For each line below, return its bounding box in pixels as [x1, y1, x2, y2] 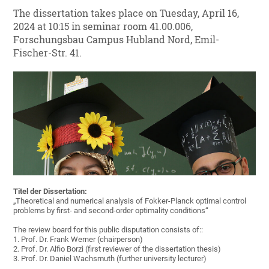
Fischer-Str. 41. [13, 47, 82, 59]
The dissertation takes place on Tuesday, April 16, [13, 7, 240, 20]
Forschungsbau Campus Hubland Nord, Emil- [13, 34, 220, 46]
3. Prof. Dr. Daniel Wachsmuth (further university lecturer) [13, 254, 207, 264]
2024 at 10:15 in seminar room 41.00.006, [13, 20, 193, 33]
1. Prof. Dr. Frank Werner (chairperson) [13, 235, 144, 244]
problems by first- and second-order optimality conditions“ [13, 206, 209, 216]
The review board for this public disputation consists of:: [13, 225, 204, 235]
